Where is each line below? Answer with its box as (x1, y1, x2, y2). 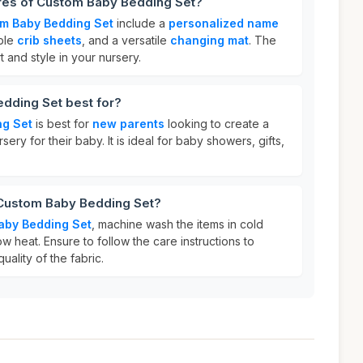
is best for (32, 117, 92, 130)
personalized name (169, 16, 279, 30)
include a (113, 16, 169, 30)
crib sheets (17, 33, 82, 47)
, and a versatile (82, 33, 170, 47)
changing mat (170, 33, 249, 47)
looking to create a (164, 117, 269, 130)
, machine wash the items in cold (92, 217, 263, 231)
